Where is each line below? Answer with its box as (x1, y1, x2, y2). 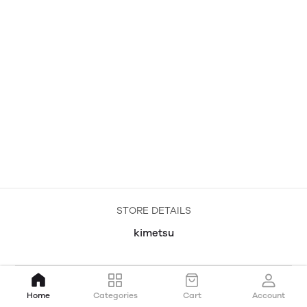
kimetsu (133, 227, 174, 239)
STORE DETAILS (116, 205, 191, 217)
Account (252, 291, 285, 300)
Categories (93, 291, 138, 300)
